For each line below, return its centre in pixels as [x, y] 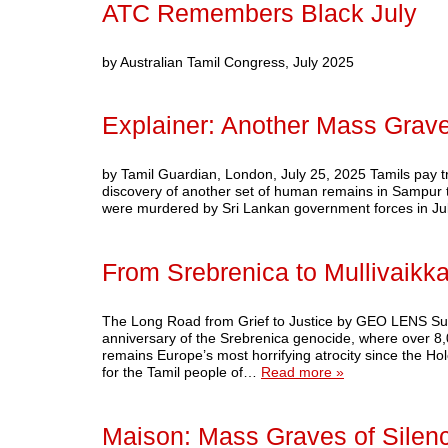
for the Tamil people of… [181, 372]
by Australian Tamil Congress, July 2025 [232, 61]
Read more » [302, 372]
